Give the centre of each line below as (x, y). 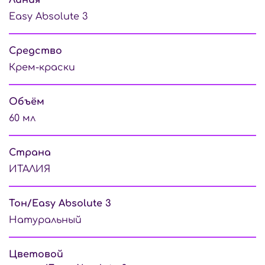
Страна (30, 152)
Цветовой (36, 254)
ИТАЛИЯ (30, 169)
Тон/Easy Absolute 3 (60, 203)
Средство (35, 51)
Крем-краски (42, 67)
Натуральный (45, 220)
